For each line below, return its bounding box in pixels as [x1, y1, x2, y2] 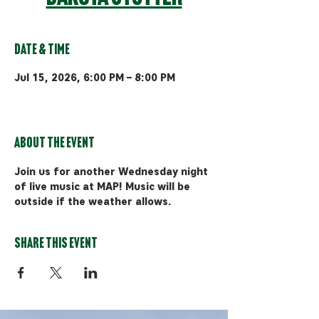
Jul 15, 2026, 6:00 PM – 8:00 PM [14, 72, 175, 85]
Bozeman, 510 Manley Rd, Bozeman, [14, 85, 200, 98]
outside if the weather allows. [14, 196, 172, 209]
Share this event [14, 237, 98, 252]
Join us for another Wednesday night [14, 166, 211, 179]
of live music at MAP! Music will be [14, 181, 193, 194]
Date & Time [14, 43, 70, 58]
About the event [14, 137, 95, 152]
